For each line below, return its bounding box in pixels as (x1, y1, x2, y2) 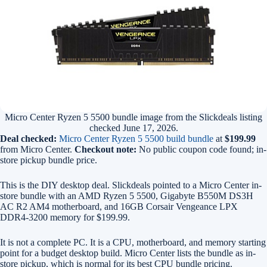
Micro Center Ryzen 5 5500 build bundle (59, 133, 213, 144)
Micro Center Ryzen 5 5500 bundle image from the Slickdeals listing (5, 112, 262, 122)
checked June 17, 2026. (89, 123, 178, 133)
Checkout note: (74, 144, 136, 154)
